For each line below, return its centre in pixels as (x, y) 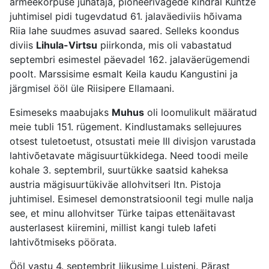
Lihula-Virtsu (67, 45)
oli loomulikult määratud (201, 113)
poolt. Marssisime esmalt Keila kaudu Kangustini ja (124, 74)
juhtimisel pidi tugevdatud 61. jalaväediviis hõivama (126, 17)
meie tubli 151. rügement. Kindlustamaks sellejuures (125, 127)
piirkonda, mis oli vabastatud (165, 45)
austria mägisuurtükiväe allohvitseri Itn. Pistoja (115, 185)
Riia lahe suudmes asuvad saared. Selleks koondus (124, 31)
